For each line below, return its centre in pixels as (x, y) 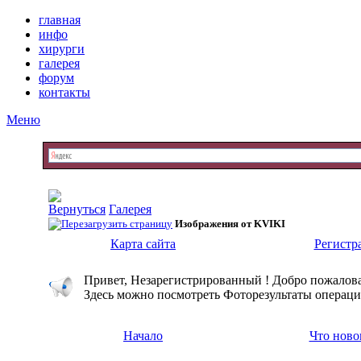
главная (60, 20)
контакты (64, 92)
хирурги (62, 49)
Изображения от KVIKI (230, 224)
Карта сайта (143, 244)
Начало (143, 336)
